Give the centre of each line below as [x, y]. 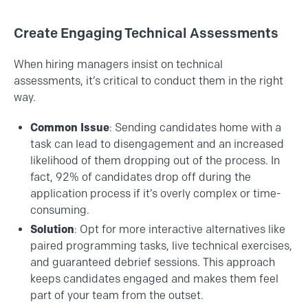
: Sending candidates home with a [195, 127]
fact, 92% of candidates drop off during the [141, 177]
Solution [52, 229]
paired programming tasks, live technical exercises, [161, 245]
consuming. [60, 210]
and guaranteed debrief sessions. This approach [153, 262]
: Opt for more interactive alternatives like [180, 229]
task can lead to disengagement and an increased [157, 144]
